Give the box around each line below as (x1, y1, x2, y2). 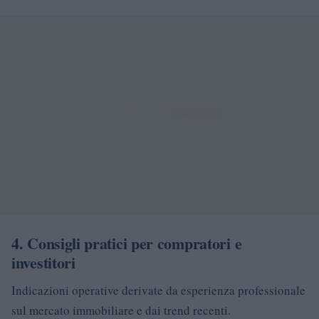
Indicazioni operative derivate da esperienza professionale (11, 281, 305, 298)
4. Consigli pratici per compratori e (11, 231, 242, 255)
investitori (11, 250, 75, 274)
